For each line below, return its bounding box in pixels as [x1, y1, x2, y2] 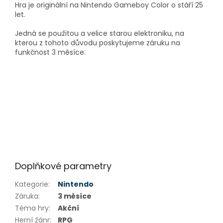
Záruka [15, 191, 38, 202]
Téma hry [15, 203, 49, 214]
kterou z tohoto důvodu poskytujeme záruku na [15, 38, 180, 48]
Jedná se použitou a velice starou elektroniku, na [15, 28, 184, 39]
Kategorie [15, 179, 48, 190]
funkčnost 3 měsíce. [15, 47, 86, 58]
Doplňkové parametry [15, 160, 111, 173]
